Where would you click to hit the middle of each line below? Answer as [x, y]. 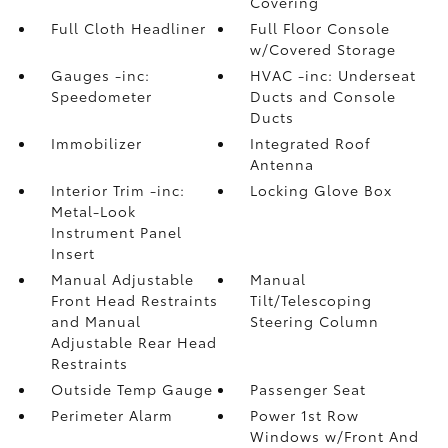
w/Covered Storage [323, 48]
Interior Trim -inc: [117, 189]
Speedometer [101, 95]
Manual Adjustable [122, 278]
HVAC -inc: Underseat [333, 74]
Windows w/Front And [335, 435]
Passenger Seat [308, 388]
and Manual [95, 320]
